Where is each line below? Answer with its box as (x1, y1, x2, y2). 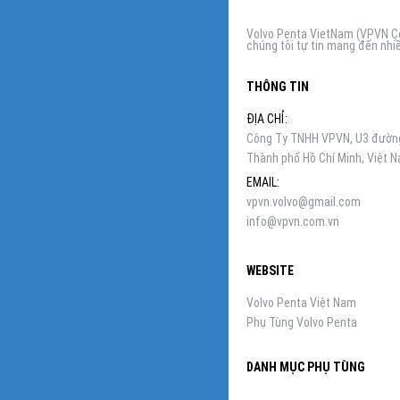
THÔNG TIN (246, 79, 309, 95)
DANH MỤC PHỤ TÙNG (246, 360, 365, 375)
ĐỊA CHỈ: (246, 112, 287, 127)
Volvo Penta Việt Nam (246, 296, 356, 311)
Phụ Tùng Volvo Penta (246, 315, 357, 330)
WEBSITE (246, 263, 294, 279)
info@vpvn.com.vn (246, 214, 339, 229)
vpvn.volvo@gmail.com (246, 195, 361, 210)
